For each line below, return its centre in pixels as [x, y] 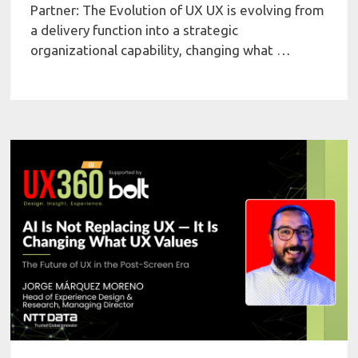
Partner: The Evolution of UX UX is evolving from [178, 10]
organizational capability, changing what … [161, 50]
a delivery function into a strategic [135, 30]
